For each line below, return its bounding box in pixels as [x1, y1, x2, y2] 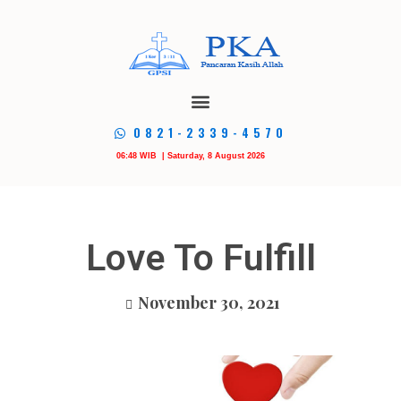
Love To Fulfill [85, 236, 316, 279]
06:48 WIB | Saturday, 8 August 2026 [116, 151, 265, 160]
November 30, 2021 [138, 292, 280, 313]
